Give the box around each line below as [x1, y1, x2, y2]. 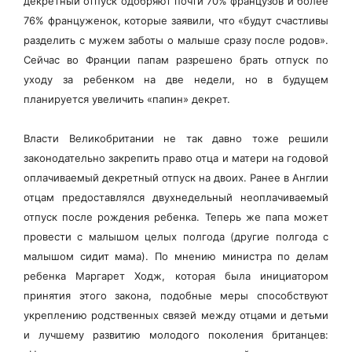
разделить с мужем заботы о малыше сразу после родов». [24, 33, 328, 46]
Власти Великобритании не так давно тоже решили [24, 131, 328, 145]
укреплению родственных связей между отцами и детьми [24, 308, 328, 321]
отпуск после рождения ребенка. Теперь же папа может [24, 210, 328, 223]
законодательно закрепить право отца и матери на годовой [24, 151, 328, 164]
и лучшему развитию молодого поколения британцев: [24, 328, 328, 341]
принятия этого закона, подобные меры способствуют [24, 288, 328, 302]
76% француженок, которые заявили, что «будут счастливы [24, 13, 328, 27]
